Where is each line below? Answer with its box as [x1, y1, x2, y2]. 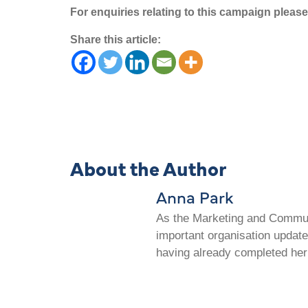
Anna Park [156, 185, 233, 208]
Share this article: [70, 34, 161, 45]
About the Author [70, 155, 226, 181]
